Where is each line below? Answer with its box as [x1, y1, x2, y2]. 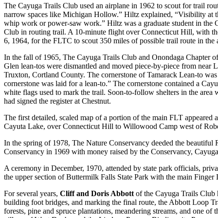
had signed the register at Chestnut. [4, 96, 111, 105]
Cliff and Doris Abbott [60, 189, 134, 198]
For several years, [4, 189, 60, 198]
